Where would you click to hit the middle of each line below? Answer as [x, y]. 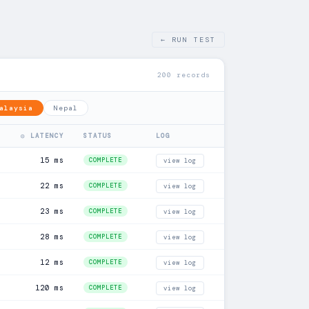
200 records [184, 75]
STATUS [98, 136]
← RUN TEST [188, 40]
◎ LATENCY [42, 136]
